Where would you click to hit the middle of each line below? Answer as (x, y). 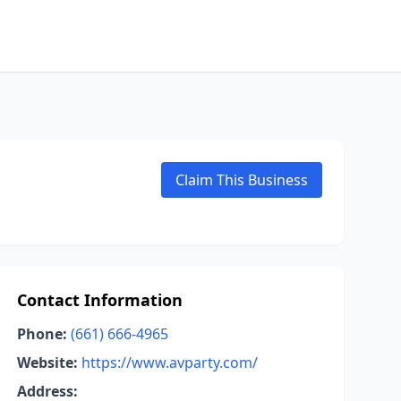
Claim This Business (242, 180)
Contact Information (99, 300)
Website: (47, 363)
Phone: (42, 334)
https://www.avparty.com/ (169, 363)
